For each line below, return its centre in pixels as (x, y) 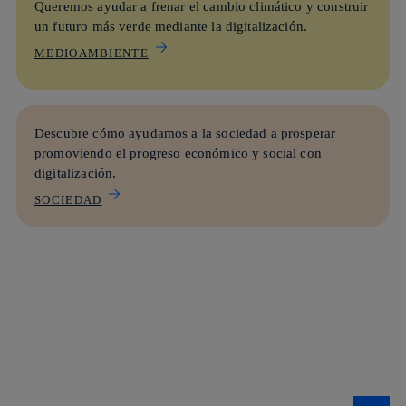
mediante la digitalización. (229, 26)
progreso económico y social (213, 153)
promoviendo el (82, 153)
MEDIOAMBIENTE (92, 53)
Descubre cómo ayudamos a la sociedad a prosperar (185, 133)
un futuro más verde (93, 26)
